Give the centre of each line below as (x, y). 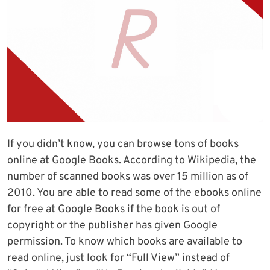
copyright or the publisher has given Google (112, 226)
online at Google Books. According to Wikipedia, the (132, 161)
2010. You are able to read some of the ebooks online (134, 193)
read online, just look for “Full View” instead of (118, 259)
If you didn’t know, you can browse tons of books (123, 145)
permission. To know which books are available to (125, 242)
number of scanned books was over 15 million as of (128, 177)
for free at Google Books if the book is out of (114, 210)
